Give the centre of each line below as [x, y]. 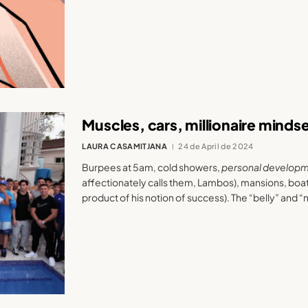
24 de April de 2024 [216, 146]
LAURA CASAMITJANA [125, 146]
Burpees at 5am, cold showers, [152, 167]
